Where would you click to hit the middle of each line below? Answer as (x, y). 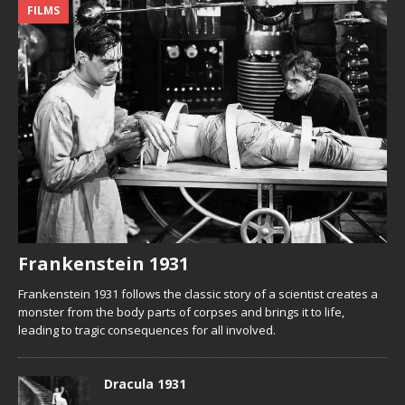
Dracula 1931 (145, 384)
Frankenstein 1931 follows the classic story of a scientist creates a (198, 294)
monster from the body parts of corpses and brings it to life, (181, 312)
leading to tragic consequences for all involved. (147, 330)
